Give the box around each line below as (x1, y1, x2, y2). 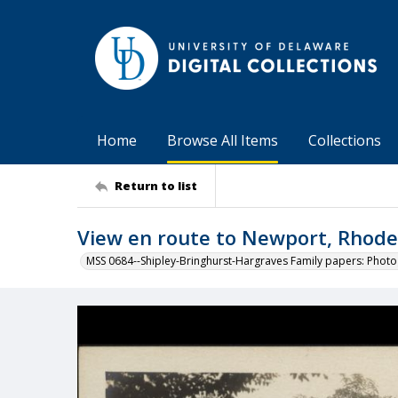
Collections (308, 131, 381, 150)
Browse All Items (167, 131, 278, 150)
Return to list (115, 177, 197, 194)
